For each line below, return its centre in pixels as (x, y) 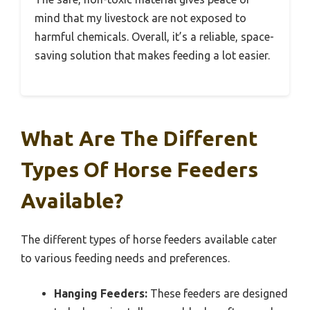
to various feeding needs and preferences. (125, 258)
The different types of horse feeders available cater (149, 240)
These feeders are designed (218, 294)
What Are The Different (139, 139)
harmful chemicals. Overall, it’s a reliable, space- (154, 37)
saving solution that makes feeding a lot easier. (152, 56)
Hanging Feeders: (101, 294)
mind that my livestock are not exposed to (140, 18)
